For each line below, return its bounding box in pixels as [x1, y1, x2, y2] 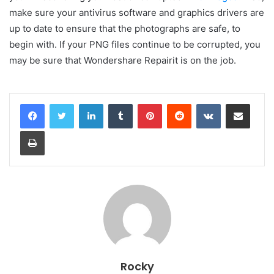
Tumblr [132, 98, 158, 108]
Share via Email [250, 98, 269, 108]
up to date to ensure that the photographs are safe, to [9, 22, 240, 34]
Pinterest [161, 98, 196, 108]
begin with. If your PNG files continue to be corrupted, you [9, 38, 261, 50]
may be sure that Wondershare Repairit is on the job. [9, 54, 236, 66]
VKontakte [220, 98, 259, 108]
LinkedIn [103, 98, 135, 108]
